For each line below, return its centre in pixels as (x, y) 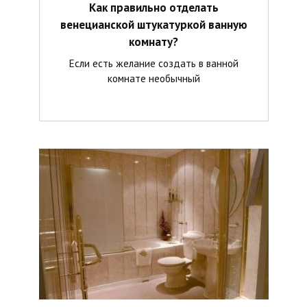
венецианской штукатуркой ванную (153, 25)
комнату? (153, 42)
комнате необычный (153, 78)
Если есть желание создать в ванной (153, 63)
